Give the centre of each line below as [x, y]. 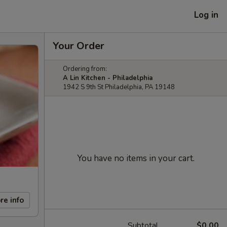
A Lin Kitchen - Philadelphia [108, 78]
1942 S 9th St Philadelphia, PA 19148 [119, 87]
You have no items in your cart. [136, 158]
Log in [206, 15]
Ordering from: [85, 69]
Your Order [79, 46]
